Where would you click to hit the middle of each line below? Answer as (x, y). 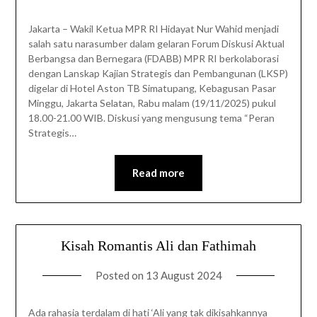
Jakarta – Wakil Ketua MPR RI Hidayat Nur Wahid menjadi (153, 29)
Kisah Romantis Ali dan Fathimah (158, 246)
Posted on (120, 276)
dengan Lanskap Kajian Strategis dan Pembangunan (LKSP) (158, 74)
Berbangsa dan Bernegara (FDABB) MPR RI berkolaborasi (153, 59)
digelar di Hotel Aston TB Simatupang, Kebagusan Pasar (152, 88)
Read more (158, 173)
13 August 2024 (184, 276)
